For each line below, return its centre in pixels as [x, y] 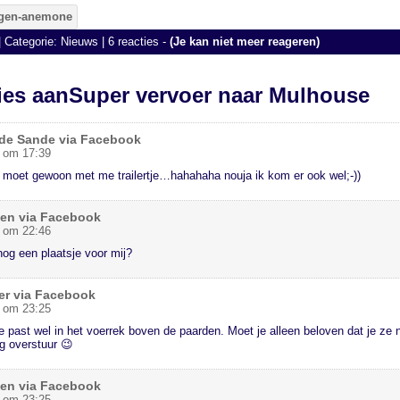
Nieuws [79, 41]
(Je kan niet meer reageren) [245, 41]
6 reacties [133, 41]
